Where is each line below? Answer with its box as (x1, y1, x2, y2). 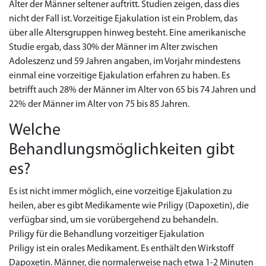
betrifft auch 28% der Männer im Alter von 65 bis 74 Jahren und (9, 85, 256, 95)
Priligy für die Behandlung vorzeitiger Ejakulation (9, 230, 204, 239)
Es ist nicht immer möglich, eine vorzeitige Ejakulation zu (9, 187, 232, 197)
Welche (9, 122, 61, 139)
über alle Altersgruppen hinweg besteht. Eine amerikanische (9, 28, 246, 38)
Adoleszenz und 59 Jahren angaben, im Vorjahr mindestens (9, 57, 240, 66)
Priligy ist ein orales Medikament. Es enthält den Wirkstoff (9, 244, 234, 254)
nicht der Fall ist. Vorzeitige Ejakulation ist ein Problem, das (9, 14, 237, 24)
